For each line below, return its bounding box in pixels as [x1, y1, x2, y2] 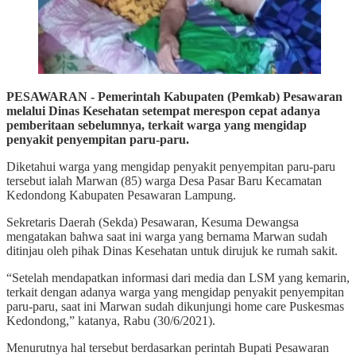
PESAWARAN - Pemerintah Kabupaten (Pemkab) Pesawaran [6, 89, 342, 103]
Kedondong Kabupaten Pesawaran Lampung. [6, 188, 236, 202]
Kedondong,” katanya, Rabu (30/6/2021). [6, 313, 215, 327]
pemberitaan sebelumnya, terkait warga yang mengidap [6, 118, 307, 132]
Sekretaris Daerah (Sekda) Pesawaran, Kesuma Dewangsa [6, 215, 299, 229]
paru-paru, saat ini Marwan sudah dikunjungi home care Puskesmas [6, 299, 344, 313]
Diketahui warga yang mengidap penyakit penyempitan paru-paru [6, 159, 335, 173]
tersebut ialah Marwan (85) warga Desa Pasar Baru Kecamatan [6, 173, 322, 188]
